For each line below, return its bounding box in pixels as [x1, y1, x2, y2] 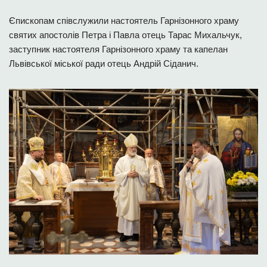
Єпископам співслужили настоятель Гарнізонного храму [9, 15, 239, 26]
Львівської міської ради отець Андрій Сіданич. [9, 58, 198, 69]
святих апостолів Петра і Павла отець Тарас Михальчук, [9, 29, 242, 40]
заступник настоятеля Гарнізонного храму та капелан [9, 44, 228, 54]
